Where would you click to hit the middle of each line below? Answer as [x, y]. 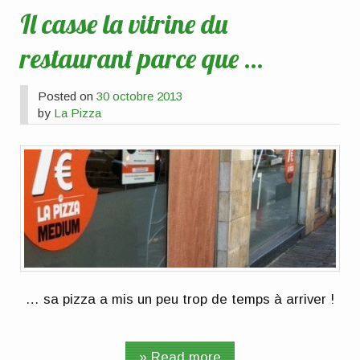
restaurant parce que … [142, 58]
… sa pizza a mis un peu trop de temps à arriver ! [180, 299]
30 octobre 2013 [140, 96]
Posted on [67, 96]
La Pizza [78, 113]
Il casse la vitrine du [124, 24]
